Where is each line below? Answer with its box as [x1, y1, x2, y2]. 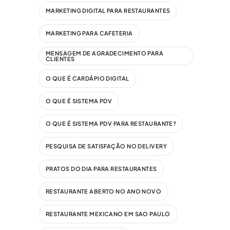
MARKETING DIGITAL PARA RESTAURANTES [46, 7, 170, 14]
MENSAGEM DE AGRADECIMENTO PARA [46, 49, 164, 56]
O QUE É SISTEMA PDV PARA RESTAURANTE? [46, 120, 177, 127]
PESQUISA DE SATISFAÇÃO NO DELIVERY [46, 143, 167, 150]
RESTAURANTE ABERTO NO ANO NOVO [46, 188, 162, 195]
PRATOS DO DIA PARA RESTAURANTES [46, 165, 157, 172]
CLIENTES [46, 55, 75, 62]
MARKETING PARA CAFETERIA [46, 30, 133, 37]
